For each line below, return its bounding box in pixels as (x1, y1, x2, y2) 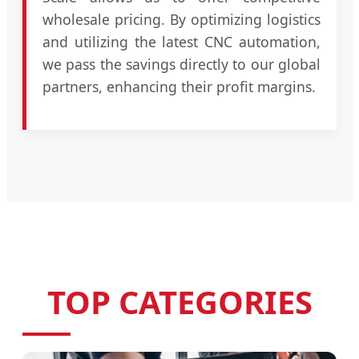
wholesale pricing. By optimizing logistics (42, 10, 321, 30)
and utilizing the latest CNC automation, (42, 32, 321, 52)
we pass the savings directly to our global (42, 54, 321, 75)
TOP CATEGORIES (46, 280, 313, 325)
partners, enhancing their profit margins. (42, 77, 316, 97)
